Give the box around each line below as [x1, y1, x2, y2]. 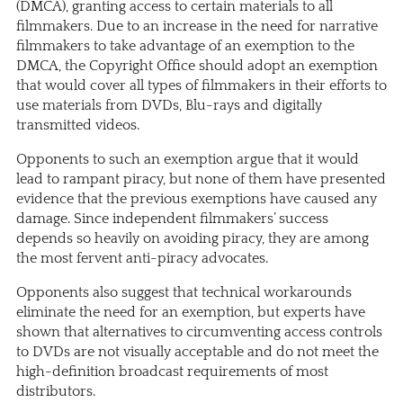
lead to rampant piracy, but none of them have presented [16, 171, 386, 188]
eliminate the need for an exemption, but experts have [16, 304, 365, 321]
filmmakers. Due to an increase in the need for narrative [16, 18, 378, 35]
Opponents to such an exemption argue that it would [16, 151, 359, 168]
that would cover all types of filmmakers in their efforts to [16, 77, 387, 94]
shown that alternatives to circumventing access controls [16, 324, 382, 341]
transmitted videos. [16, 117, 139, 134]
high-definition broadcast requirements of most [16, 363, 328, 381]
